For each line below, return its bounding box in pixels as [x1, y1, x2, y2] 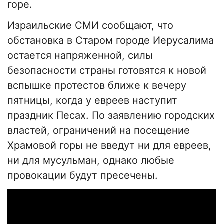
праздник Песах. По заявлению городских [7, 109, 215, 122]
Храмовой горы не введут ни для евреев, [7, 139, 211, 152]
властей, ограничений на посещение [7, 124, 190, 137]
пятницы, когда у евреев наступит [7, 94, 177, 107]
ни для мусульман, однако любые [7, 154, 174, 167]
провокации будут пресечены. [7, 169, 158, 182]
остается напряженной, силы [7, 49, 153, 62]
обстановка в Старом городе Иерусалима [7, 34, 214, 47]
